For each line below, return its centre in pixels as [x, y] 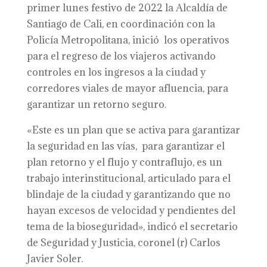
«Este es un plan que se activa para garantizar [133, 130]
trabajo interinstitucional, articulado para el [128, 178]
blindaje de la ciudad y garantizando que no [128, 194]
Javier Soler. [55, 259]
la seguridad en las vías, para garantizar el [125, 146]
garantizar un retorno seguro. [96, 104]
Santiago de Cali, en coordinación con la [121, 24]
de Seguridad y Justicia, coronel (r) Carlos [123, 243]
